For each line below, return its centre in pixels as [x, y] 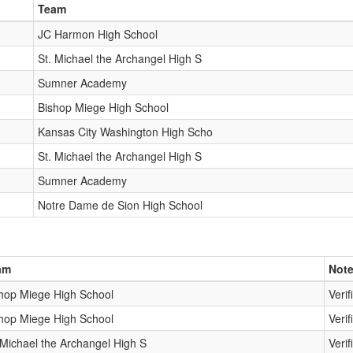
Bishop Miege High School [103, 107]
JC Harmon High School [98, 34]
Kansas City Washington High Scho [125, 132]
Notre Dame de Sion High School [120, 205]
